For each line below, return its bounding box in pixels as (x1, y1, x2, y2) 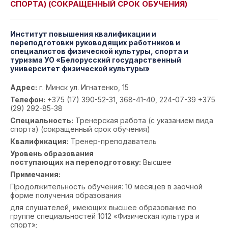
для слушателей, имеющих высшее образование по (10, 203, 196, 212)
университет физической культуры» (10, 64, 150, 73)
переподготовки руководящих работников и (10, 38, 180, 47)
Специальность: (10, 116, 73, 125)
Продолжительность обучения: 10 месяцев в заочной (10, 182, 203, 191)
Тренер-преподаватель (69, 137, 157, 146)
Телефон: (10, 95, 45, 104)
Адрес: (10, 83, 37, 92)
